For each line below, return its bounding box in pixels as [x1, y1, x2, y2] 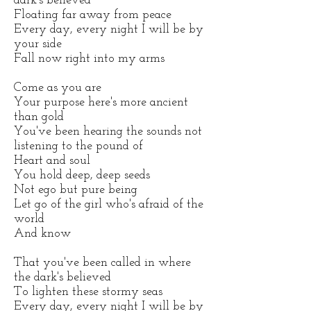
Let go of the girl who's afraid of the [14, 198, 203, 211]
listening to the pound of [14, 140, 143, 153]
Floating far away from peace [14, 8, 171, 22]
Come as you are [14, 81, 101, 94]
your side [14, 37, 62, 51]
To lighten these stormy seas [14, 285, 162, 299]
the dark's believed [14, 271, 111, 284]
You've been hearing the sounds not [14, 125, 202, 138]
